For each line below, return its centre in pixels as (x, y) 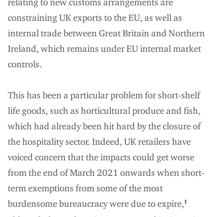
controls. (25, 64)
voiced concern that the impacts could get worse (101, 157)
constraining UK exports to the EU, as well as (95, 17)
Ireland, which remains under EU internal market (104, 48)
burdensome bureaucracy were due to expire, (96, 203)
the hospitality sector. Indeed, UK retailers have (99, 141)
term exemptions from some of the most (85, 188)
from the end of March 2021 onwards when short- (106, 172)
